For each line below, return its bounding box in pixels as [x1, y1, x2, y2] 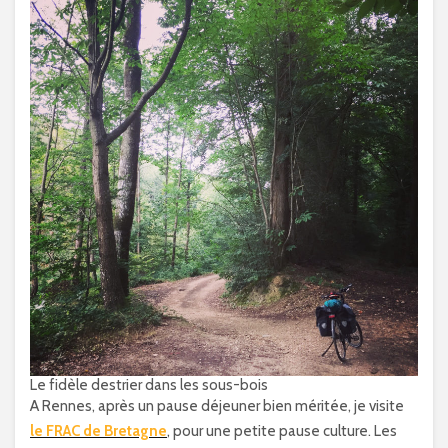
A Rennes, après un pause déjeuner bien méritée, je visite [30, 397, 404, 415]
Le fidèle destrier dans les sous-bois [30, 376, 268, 394]
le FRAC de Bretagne [30, 422, 167, 440]
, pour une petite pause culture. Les [167, 422, 397, 440]
